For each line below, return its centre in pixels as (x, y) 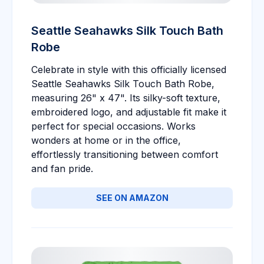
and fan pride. (62, 169)
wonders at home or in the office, (106, 140)
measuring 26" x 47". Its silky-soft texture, (126, 98)
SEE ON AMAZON (132, 198)
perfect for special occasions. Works (113, 126)
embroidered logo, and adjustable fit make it (129, 112)
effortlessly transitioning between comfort (125, 154)
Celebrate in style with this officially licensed (129, 70)
